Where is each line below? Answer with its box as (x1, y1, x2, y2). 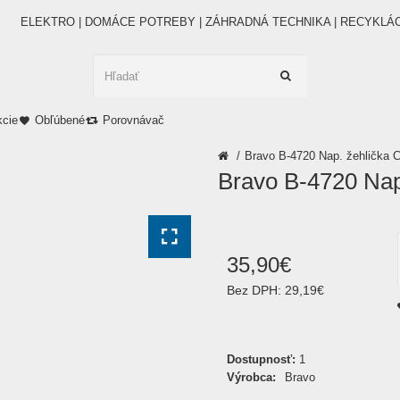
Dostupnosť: (227, 353, 299, 366)
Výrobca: (227, 371, 276, 384)
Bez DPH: (227, 283, 285, 297)
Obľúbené (35, 113, 86, 127)
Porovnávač (102, 113, 164, 127)
